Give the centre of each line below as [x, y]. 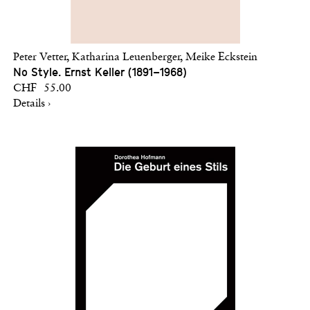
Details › [32, 103]
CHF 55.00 [42, 88]
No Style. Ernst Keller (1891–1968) [100, 72]
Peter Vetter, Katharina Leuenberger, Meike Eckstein [135, 57]
